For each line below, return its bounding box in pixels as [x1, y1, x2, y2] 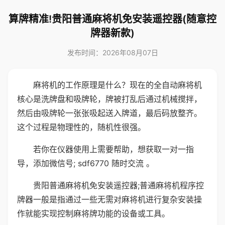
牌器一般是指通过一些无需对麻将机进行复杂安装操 [17, 194, 202, 204]
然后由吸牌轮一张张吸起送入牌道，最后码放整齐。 [17, 108, 202, 118]
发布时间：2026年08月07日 [67, 48, 158, 57]
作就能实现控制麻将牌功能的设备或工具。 [17, 208, 170, 218]
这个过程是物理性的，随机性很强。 [17, 122, 146, 132]
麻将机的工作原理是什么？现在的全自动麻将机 [33, 80, 202, 90]
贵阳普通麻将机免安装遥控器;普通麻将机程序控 [33, 180, 204, 190]
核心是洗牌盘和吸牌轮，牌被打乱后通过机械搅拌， [17, 94, 202, 104]
